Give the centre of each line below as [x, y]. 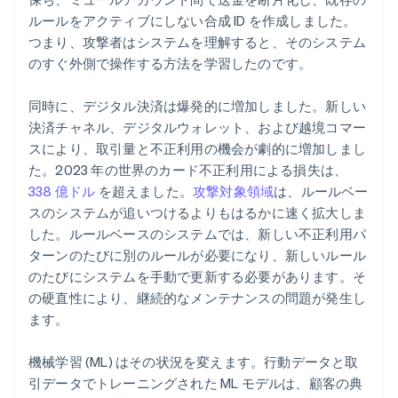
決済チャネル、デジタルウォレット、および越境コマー [197, 127]
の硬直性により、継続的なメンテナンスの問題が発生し [197, 298]
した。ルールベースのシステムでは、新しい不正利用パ [197, 234]
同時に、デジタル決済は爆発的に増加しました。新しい [197, 106]
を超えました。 [144, 191]
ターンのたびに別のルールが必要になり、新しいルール [197, 255]
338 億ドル [62, 191]
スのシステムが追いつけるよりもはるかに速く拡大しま [197, 213]
